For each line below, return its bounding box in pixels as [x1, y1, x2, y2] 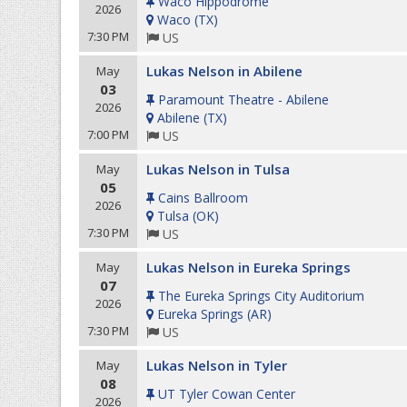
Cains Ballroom [158, 189, 248, 206]
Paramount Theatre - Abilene [158, 91, 329, 108]
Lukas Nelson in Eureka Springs [146, 258, 351, 276]
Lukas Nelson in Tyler [146, 356, 287, 374]
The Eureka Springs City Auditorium [158, 287, 364, 304]
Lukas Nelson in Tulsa [146, 160, 290, 178]
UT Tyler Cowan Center [158, 385, 295, 402]
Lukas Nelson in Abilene [146, 62, 303, 80]
